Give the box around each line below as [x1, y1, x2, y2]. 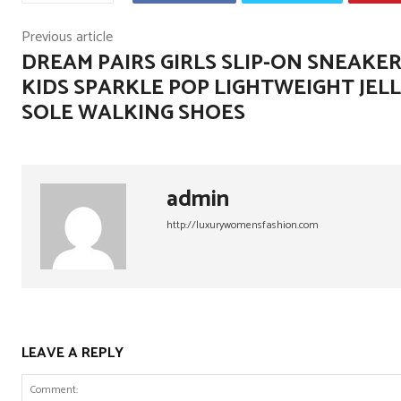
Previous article [21, 25, 113, 49]
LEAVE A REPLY [21, 341, 124, 365]
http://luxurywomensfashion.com [166, 217, 319, 234]
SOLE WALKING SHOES [21, 96, 245, 131]
